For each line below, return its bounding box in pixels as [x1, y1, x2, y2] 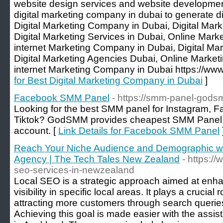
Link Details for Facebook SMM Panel [58, 125, 220, 136]
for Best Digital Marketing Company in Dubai [14, 75, 203, 86]
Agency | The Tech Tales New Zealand [14, 154, 180, 164]
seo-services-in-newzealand [14, 165, 134, 175]
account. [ [14, 125, 58, 136]
